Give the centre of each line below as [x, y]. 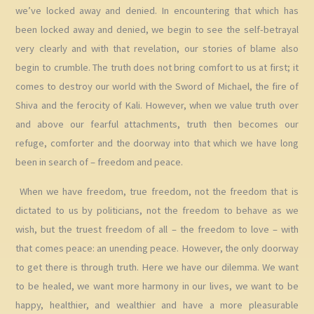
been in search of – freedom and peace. [100, 162]
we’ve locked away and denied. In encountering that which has [157, 11]
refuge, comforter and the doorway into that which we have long [157, 143]
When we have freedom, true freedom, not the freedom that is [157, 191]
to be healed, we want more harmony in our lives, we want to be [157, 286]
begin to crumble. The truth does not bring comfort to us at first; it [157, 68]
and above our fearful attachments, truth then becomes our [157, 124]
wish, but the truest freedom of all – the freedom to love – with [157, 229]
